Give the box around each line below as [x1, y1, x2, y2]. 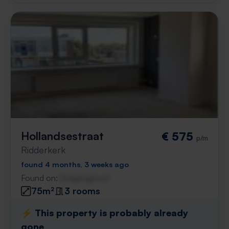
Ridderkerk [21, 144, 65, 155]
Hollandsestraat [21, 129, 104, 143]
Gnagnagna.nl [60, 173, 109, 183]
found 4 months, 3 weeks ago [21, 159, 129, 169]
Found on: [21, 173, 60, 183]
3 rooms [64, 185, 100, 196]
